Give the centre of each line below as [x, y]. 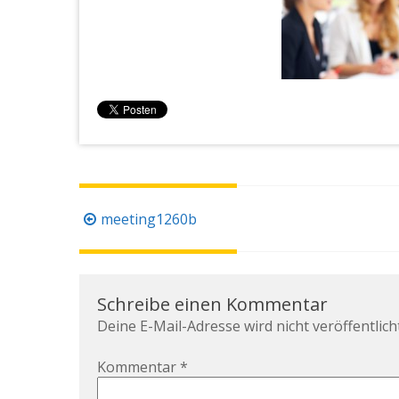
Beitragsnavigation [158, 219]
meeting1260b [149, 219]
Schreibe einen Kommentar [212, 304]
